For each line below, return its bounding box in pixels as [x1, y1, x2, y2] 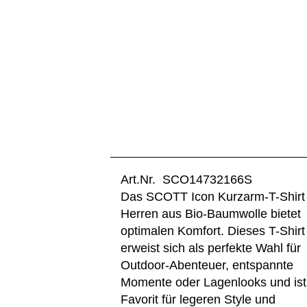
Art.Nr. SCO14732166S [121, 173, 253, 186]
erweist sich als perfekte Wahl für [121, 241, 302, 255]
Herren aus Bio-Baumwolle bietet [121, 207, 302, 221]
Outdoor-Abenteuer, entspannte [121, 258, 294, 272]
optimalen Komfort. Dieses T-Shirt [121, 224, 306, 238]
